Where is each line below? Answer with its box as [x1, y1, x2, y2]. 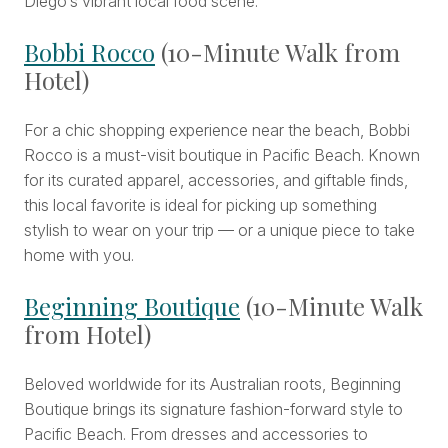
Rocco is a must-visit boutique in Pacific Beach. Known [24, 145, 420, 166]
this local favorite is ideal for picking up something [24, 195, 377, 216]
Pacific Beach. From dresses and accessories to [24, 424, 368, 445]
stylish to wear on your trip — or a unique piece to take [24, 220, 415, 241]
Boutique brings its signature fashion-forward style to [24, 399, 403, 420]
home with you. [24, 245, 134, 266]
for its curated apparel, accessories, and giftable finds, [24, 170, 408, 191]
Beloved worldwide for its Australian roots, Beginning [24, 374, 401, 395]
